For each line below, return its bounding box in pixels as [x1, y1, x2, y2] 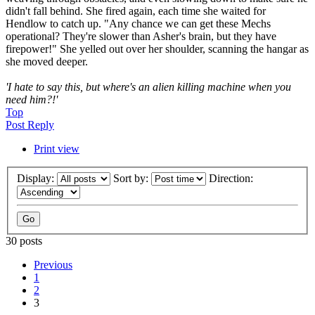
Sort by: [113, 172, 151, 184]
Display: [17, 172, 57, 184]
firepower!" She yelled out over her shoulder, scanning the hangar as [6, 43, 309, 56]
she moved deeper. [6, 56, 88, 68]
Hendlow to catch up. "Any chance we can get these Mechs [6, 18, 271, 30]
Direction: [209, 172, 256, 184]
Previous [34, 258, 72, 271]
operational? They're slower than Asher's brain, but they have [6, 30, 276, 43]
